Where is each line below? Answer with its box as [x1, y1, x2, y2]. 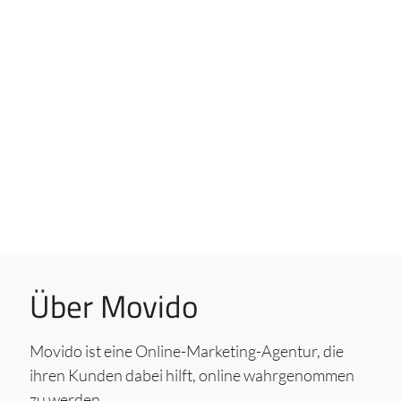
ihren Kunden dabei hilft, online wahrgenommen [29, 365, 354, 386]
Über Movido [29, 282, 198, 331]
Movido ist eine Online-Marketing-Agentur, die [29, 341, 344, 362]
